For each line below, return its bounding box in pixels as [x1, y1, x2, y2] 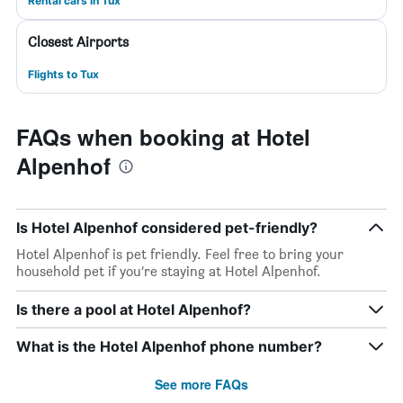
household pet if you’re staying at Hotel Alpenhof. [16, 263, 321, 280]
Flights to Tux [28, 67, 99, 81]
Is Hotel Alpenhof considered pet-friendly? [16, 219, 318, 237]
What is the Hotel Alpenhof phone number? [16, 337, 322, 355]
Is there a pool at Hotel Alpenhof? [16, 300, 251, 318]
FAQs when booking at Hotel [16, 121, 310, 152]
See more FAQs [155, 375, 248, 393]
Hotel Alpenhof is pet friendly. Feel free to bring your [16, 246, 344, 263]
